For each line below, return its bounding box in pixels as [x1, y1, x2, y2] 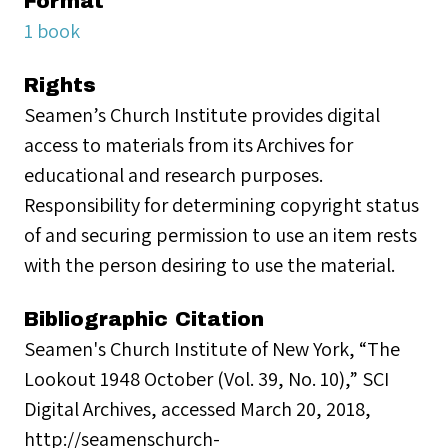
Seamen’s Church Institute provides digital [24, 101, 380, 128]
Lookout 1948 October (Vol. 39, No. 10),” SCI [24, 365, 389, 392]
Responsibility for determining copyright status [24, 191, 419, 218]
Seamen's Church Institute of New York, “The [24, 335, 400, 362]
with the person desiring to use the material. [24, 251, 395, 278]
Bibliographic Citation [24, 308, 264, 330]
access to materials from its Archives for [24, 131, 353, 158]
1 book [24, 17, 80, 44]
